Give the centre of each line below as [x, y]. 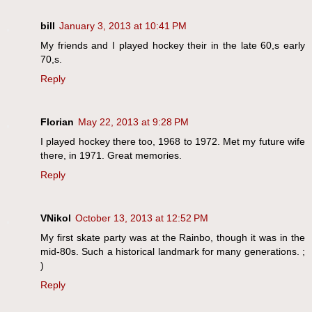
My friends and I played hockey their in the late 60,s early [173, 45]
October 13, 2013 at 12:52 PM [142, 218]
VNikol [56, 218]
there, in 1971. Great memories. [111, 155]
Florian [57, 122]
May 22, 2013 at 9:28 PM [133, 122]
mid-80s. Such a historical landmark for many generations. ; [173, 251]
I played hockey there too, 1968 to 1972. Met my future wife [173, 141]
